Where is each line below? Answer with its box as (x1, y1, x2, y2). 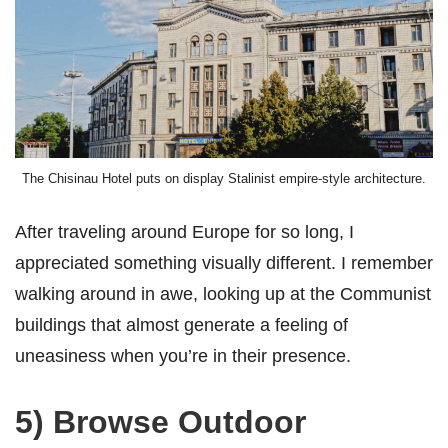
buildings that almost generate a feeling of (15, 314, 348, 336)
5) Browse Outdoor (15, 404, 306, 441)
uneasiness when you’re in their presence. (15, 345, 351, 367)
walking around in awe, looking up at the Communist (15, 283, 431, 305)
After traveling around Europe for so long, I (15, 221, 354, 243)
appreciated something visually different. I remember (15, 252, 433, 274)
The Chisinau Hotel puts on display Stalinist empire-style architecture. (22, 171, 426, 187)
